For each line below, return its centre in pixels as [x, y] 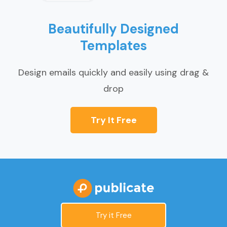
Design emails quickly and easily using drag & [113, 73]
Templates [113, 46]
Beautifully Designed [113, 29]
